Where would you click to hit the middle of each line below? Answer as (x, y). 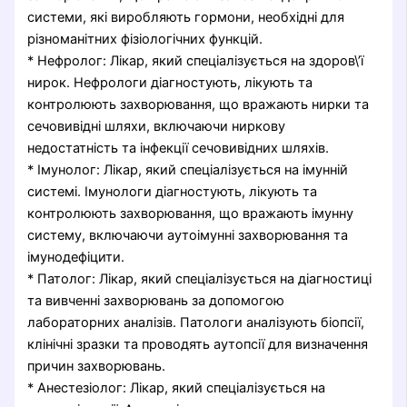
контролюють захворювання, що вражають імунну (191, 213)
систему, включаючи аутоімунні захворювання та (188, 235)
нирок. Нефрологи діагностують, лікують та (170, 82)
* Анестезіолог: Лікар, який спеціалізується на (177, 387)
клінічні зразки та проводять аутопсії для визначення (198, 344)
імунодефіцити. (76, 257)
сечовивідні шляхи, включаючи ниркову (157, 126)
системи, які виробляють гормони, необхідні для (186, 17)
